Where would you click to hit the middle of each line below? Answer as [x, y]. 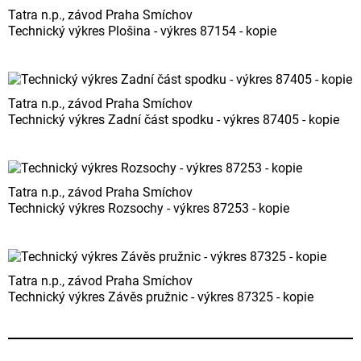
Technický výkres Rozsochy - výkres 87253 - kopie [149, 209]
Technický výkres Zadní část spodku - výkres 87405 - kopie [174, 120]
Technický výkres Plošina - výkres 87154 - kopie [142, 31]
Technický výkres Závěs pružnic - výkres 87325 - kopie [161, 297]
